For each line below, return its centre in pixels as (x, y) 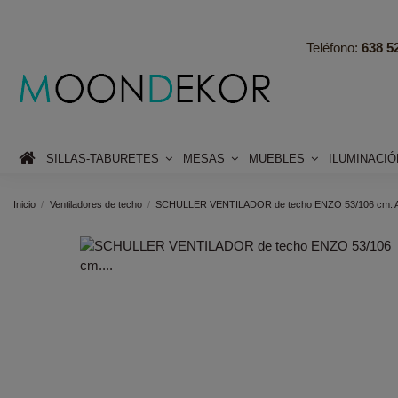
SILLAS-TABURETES (104, 158)
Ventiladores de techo (96, 204)
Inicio (24, 204)
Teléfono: (334, 48)
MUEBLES (279, 158)
